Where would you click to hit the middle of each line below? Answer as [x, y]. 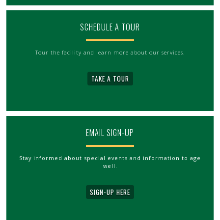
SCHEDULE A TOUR [110, 27]
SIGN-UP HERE [110, 192]
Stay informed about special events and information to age [110, 158]
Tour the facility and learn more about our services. [110, 52]
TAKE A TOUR [110, 78]
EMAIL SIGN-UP [110, 132]
